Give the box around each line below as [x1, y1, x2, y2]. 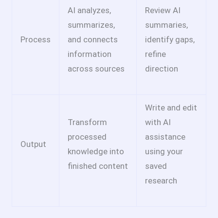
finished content [68, 161, 128, 171]
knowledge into [68, 146, 124, 156]
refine [145, 49, 166, 59]
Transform [68, 117, 107, 127]
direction [145, 63, 178, 73]
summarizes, [68, 19, 115, 30]
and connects [68, 34, 118, 44]
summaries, [145, 19, 188, 30]
